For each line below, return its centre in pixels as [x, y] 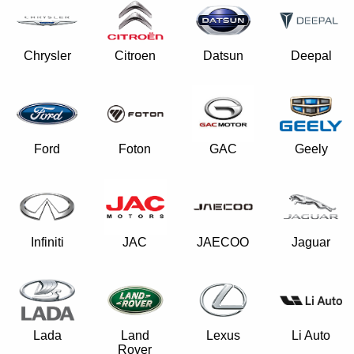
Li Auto [311, 335]
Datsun [223, 56]
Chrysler [47, 56]
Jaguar [311, 242]
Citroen [135, 56]
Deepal [311, 56]
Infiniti [47, 242]
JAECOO [223, 242]
